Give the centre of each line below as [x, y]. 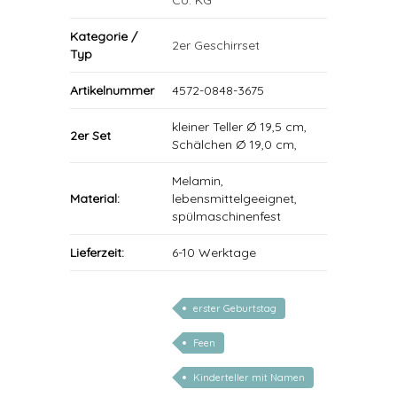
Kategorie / [104, 36]
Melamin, [198, 181]
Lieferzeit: [97, 253]
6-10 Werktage [214, 253]
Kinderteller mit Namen [249, 378]
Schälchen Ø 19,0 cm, [234, 144]
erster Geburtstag [235, 308]
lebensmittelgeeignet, [234, 198]
